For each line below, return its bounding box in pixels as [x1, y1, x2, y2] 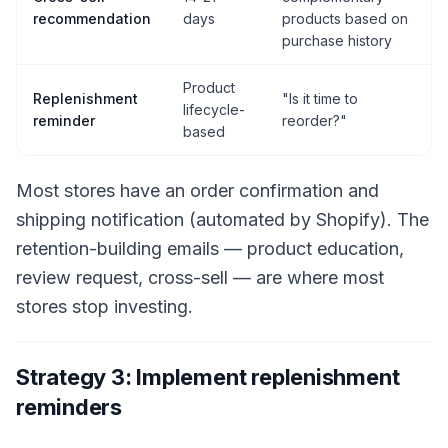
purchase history [282, 32, 392, 50]
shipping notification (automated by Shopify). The [16, 209, 429, 231]
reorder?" [282, 112, 347, 130]
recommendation [33, 10, 151, 28]
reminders [16, 394, 123, 421]
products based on [282, 10, 408, 28]
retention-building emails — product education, [16, 238, 404, 260]
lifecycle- [183, 101, 245, 119]
